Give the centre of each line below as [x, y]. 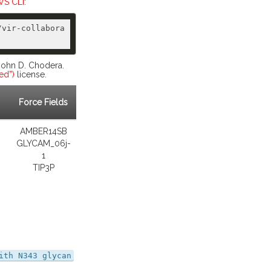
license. [31, 74]
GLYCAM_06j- [43, 143]
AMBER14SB [43, 131]
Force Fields [43, 102]
